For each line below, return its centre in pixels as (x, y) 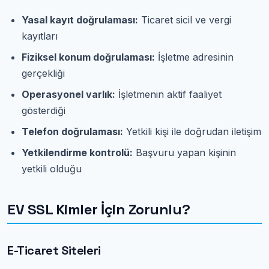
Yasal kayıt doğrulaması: (80, 20)
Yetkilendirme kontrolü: (77, 152)
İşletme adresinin (194, 57)
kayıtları (40, 36)
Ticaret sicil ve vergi (185, 20)
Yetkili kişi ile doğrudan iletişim (192, 131)
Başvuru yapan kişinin (184, 152)
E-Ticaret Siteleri (54, 250)
